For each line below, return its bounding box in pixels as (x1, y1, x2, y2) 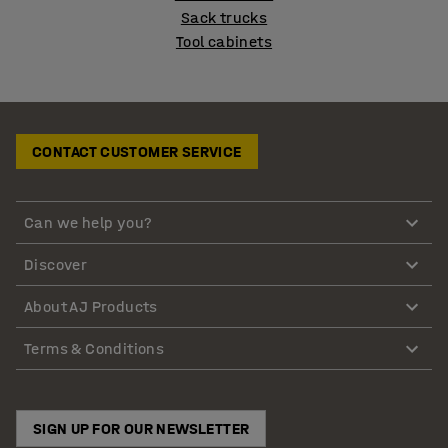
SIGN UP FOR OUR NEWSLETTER (33, 419, 250, 439)
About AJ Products (24, 296, 158, 316)
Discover (24, 254, 88, 274)
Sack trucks (180, 8, 268, 27)
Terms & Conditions (24, 338, 165, 358)
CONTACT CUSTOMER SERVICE (32, 142, 242, 161)
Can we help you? (24, 212, 153, 232)
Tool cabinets (175, 32, 273, 51)
